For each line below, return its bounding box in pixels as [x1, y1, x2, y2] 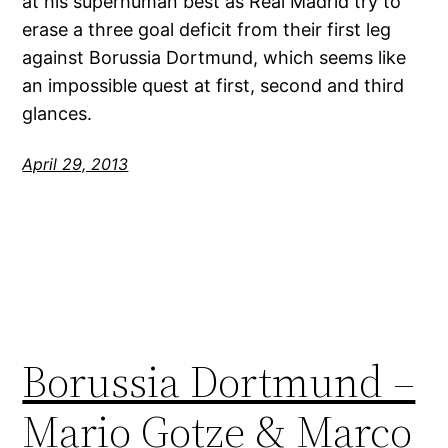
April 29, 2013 [22, 153, 129, 174]
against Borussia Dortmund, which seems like [22, 46, 407, 68]
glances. [22, 102, 93, 124]
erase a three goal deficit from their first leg [22, 18, 392, 40]
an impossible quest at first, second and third [22, 74, 405, 96]
